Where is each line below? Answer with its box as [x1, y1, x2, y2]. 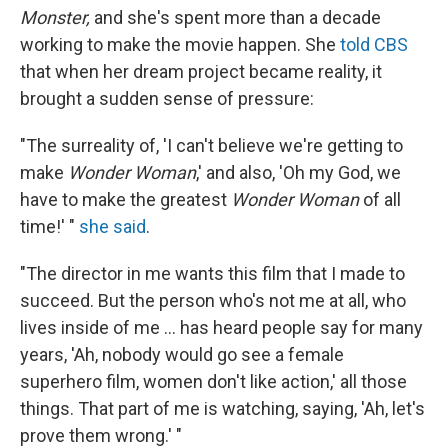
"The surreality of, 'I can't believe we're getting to [20, 135, 403, 157]
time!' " [20, 216, 79, 238]
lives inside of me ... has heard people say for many [20, 317, 423, 339]
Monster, [20, 7, 90, 29]
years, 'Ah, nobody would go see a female [20, 344, 344, 366]
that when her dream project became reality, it [20, 61, 382, 83]
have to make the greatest [20, 189, 231, 211]
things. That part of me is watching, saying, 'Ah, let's [20, 398, 425, 420]
